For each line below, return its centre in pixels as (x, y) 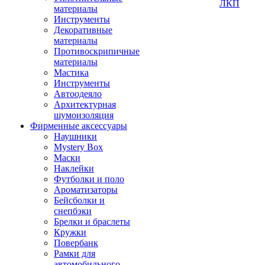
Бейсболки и (79, 200)
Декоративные (83, 30)
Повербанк (76, 243)
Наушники (75, 136)
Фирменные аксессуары (79, 126)
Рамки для (75, 253)
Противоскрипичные (97, 51)
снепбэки (73, 211)
